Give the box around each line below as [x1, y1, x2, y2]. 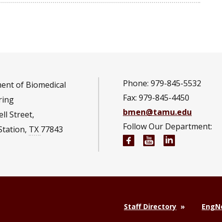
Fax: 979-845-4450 [123, 92, 189, 103]
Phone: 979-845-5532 [123, 77, 201, 89]
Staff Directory [124, 201, 176, 211]
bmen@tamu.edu [123, 106, 192, 117]
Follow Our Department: [123, 120, 212, 132]
